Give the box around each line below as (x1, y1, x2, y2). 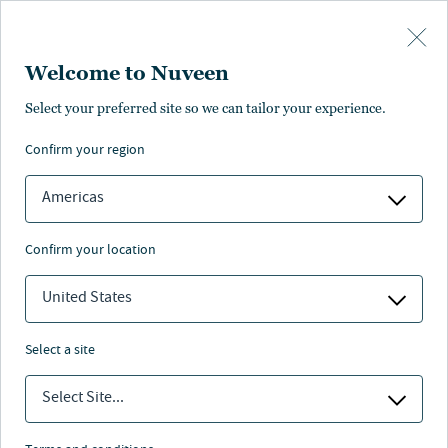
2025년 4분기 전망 (20, 400, 301, 437)
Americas (42, 187, 104, 211)
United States (42, 287, 132, 311)
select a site (32, 340, 95, 362)
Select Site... (42, 387, 124, 411)
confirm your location (33, 240, 156, 262)
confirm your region (33, 140, 145, 162)
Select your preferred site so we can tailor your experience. (25, 100, 386, 116)
